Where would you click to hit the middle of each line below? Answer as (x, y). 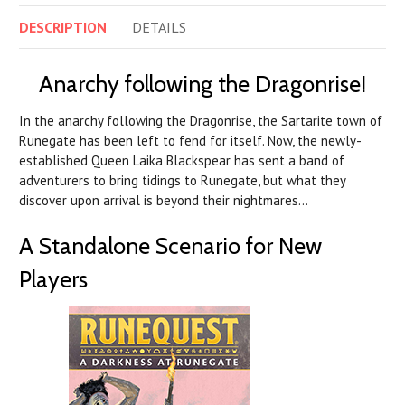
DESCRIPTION (63, 28)
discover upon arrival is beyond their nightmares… (164, 201)
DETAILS (159, 28)
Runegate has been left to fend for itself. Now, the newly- (190, 141)
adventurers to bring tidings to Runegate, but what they (182, 181)
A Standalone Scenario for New (170, 246)
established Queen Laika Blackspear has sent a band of (182, 161)
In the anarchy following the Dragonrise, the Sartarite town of (201, 121)
